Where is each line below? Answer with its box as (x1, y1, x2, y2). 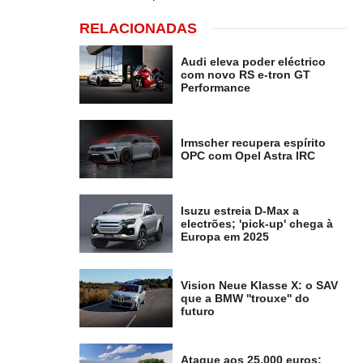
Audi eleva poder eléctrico (181, 55, 327, 69)
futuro (181, 305, 216, 318)
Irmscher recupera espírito (181, 136, 327, 150)
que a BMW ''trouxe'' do (181, 292, 310, 305)
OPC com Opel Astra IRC (181, 149, 316, 163)
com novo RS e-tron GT (181, 68, 311, 82)
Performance (181, 81, 251, 95)
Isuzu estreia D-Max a (181, 204, 300, 218)
